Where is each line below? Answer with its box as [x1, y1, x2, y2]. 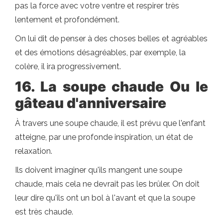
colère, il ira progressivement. [15, 62, 121, 71]
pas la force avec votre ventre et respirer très [15, 1, 179, 10]
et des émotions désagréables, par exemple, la [15, 48, 186, 57]
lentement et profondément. [15, 15, 119, 24]
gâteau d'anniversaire [15, 95, 166, 111]
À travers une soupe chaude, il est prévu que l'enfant [15, 118, 206, 128]
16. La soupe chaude [15, 78, 170, 95]
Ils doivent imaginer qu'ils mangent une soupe [15, 165, 182, 175]
